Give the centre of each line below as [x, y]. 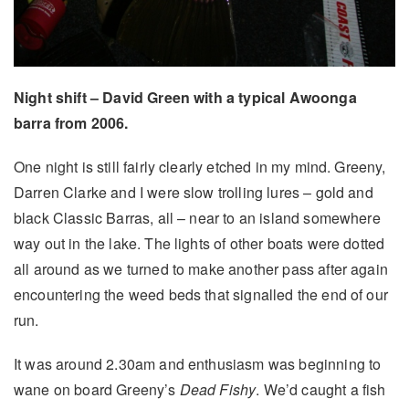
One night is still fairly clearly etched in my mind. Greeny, [200, 167]
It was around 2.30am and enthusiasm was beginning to [198, 364]
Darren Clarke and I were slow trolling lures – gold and [194, 193]
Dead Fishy [218, 390]
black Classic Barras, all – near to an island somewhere [197, 218]
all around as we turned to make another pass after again [201, 269]
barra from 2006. [71, 123]
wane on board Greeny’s [97, 390]
